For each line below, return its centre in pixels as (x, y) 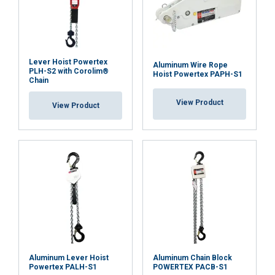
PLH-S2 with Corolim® (69, 71)
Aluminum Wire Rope (190, 65)
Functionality (86, 41)
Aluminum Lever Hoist (69, 258)
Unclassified (188, 41)
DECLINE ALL (140, 141)
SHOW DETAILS (83, 174)
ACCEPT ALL (140, 108)
